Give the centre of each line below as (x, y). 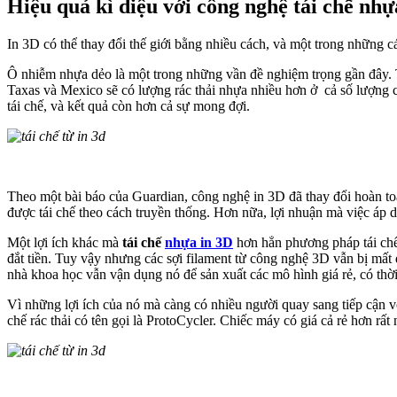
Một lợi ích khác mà (65, 242)
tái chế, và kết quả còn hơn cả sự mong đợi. (128, 105)
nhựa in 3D (199, 242)
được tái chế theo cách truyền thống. (110, 212)
